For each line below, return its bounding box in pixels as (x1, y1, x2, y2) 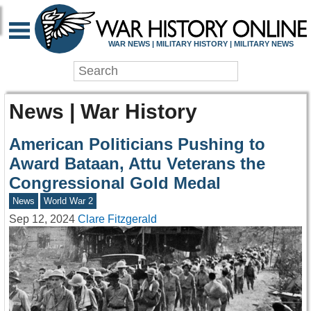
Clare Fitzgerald (78, 213, 157, 226)
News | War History (9, 99, 197, 124)
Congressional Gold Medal (9, 174, 221, 193)
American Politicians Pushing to (9, 135, 265, 154)
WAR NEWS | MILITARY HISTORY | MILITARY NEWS (108, 39, 294, 48)
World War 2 (44, 196, 94, 207)
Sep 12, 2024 (9, 213, 75, 226)
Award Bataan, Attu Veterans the (9, 154, 265, 174)
